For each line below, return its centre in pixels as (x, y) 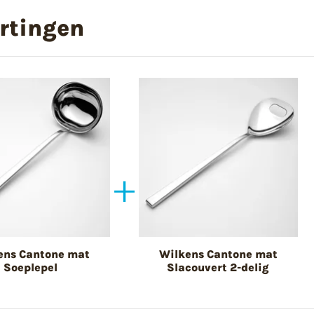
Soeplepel (31, 267)
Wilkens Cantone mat (218, 254)
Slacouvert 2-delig (218, 267)
